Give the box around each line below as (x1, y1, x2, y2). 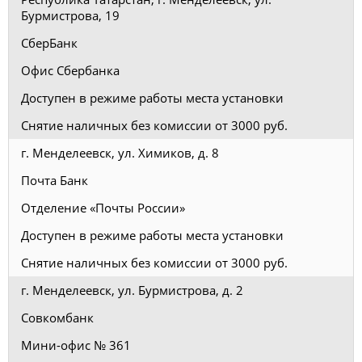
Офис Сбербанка (21, 61, 120, 78)
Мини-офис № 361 (21, 336, 131, 353)
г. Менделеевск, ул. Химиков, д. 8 (21, 144, 219, 161)
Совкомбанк (21, 309, 94, 326)
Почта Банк (21, 171, 88, 188)
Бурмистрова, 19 (21, 6, 120, 23)
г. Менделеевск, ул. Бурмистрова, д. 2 (21, 281, 243, 298)
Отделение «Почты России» (21, 199, 185, 216)
